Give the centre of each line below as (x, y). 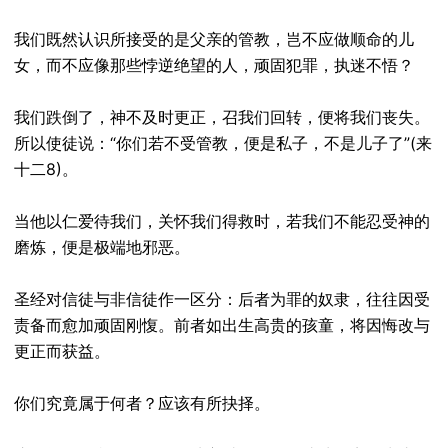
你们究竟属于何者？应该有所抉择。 (142, 403)
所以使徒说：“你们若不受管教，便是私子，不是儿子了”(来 (223, 143)
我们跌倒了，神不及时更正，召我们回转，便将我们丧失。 (222, 117)
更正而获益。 (62, 351)
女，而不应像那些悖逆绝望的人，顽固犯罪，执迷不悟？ (214, 65)
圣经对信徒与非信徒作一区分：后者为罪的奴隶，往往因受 (222, 299)
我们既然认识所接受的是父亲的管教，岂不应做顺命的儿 (214, 39)
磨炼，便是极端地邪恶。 (102, 247)
